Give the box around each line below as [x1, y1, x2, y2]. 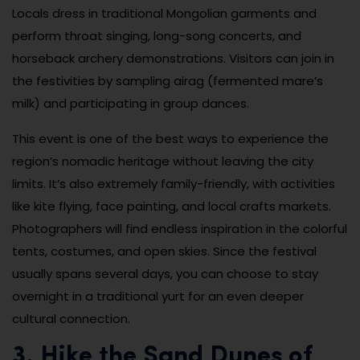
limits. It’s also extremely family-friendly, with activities [12, 174, 335, 192]
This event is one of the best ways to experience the [12, 129, 329, 147]
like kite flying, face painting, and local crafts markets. [12, 197, 331, 215]
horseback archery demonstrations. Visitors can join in [12, 49, 334, 67]
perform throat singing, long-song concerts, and [12, 27, 301, 44]
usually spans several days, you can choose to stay [12, 264, 318, 282]
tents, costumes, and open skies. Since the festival [12, 242, 317, 260]
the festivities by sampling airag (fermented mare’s [12, 72, 323, 89]
